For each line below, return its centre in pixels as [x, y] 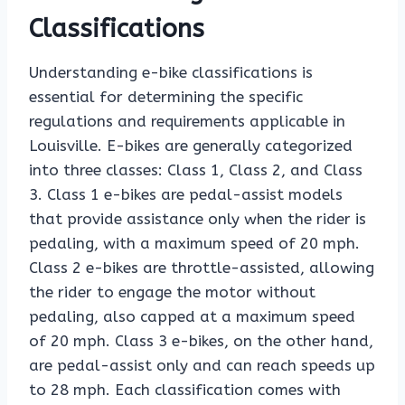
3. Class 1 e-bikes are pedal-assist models [186, 195]
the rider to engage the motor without [172, 292]
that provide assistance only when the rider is [198, 219]
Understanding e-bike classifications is [171, 73]
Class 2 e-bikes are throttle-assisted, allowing [202, 268]
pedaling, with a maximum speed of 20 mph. [194, 244]
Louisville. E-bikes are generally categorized [191, 146]
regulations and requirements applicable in [187, 122]
